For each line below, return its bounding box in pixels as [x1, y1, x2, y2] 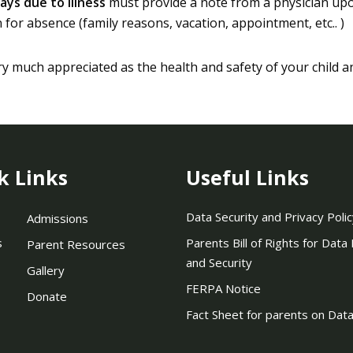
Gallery [26, 262, 65, 278]
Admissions [26, 210, 88, 226]
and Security [185, 255, 252, 270]
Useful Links [185, 164, 309, 191]
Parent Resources [26, 236, 125, 252]
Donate [26, 288, 67, 304]
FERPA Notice [185, 281, 261, 296]
